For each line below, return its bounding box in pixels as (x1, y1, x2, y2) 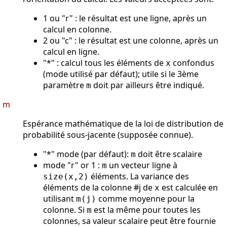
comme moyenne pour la (96, 193, 195, 205)
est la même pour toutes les (92, 204, 201, 216)
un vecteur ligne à (107, 160, 177, 171)
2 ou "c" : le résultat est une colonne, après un (43, 35, 218, 47)
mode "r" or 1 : (43, 160, 102, 171)
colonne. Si (43, 204, 87, 216)
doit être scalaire (136, 148, 202, 160)
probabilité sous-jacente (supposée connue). (23, 129, 193, 141)
